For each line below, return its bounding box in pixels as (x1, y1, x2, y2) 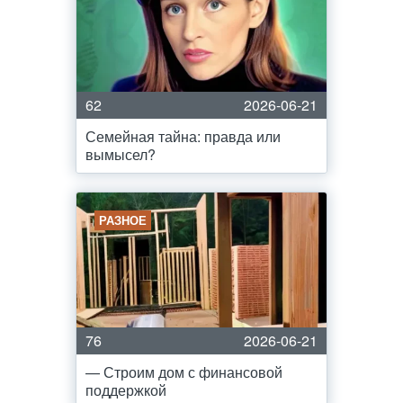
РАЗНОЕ (99, 211, 147, 228)
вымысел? (85, 144, 156, 165)
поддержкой (85, 380, 166, 400)
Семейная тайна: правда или (85, 126, 281, 147)
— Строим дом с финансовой (85, 362, 282, 382)
